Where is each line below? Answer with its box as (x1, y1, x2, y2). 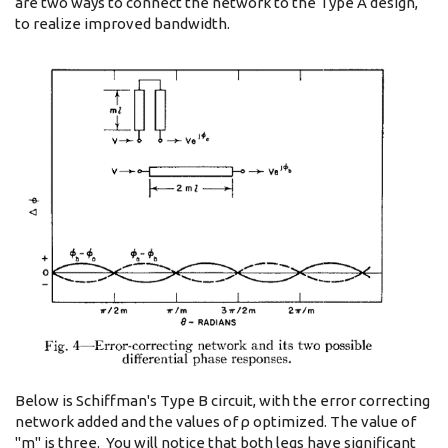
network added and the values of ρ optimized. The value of (15, 413, 416, 431)
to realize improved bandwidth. (15, 14, 230, 32)
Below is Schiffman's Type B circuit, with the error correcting (15, 392, 430, 410)
